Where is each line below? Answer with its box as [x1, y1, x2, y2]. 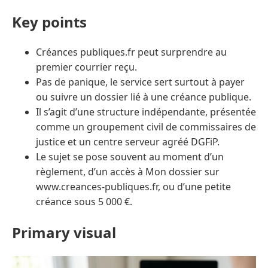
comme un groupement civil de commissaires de [36, 120, 256, 134]
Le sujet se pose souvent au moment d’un [36, 150, 224, 164]
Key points [12, 11, 87, 32]
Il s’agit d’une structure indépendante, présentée [36, 105, 256, 119]
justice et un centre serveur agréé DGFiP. [36, 135, 220, 149]
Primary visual [12, 223, 116, 243]
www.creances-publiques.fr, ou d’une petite [36, 180, 231, 194]
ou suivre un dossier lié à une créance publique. [36, 90, 251, 104]
